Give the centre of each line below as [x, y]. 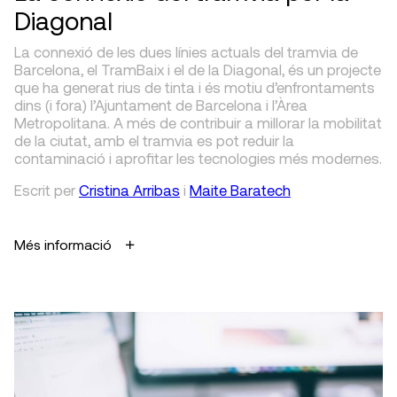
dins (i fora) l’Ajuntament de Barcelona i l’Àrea [161, 105]
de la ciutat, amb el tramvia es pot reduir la [154, 140]
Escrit [32, 190]
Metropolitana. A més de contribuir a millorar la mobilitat [198, 122]
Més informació [63, 244]
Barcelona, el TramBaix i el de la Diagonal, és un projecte [198, 69]
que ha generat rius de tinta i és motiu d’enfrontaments [195, 87]
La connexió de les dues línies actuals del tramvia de [186, 51]
